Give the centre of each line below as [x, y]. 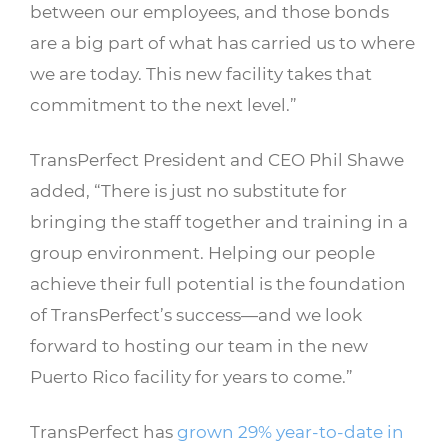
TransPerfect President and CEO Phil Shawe [217, 159]
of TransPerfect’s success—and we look [196, 314]
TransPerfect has [103, 431]
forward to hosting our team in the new [199, 345]
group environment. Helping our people [202, 252]
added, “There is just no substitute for [188, 190]
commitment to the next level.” [163, 104]
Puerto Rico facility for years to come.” [191, 376]
